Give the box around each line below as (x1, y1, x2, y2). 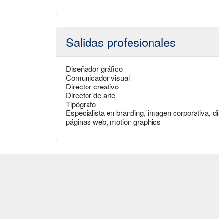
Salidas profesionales (66, 33, 175, 50)
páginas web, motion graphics (66, 116, 161, 127)
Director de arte (66, 90, 115, 100)
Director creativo (66, 81, 119, 91)
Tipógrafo (66, 99, 96, 109)
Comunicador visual (66, 72, 130, 83)
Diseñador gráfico (66, 64, 123, 74)
